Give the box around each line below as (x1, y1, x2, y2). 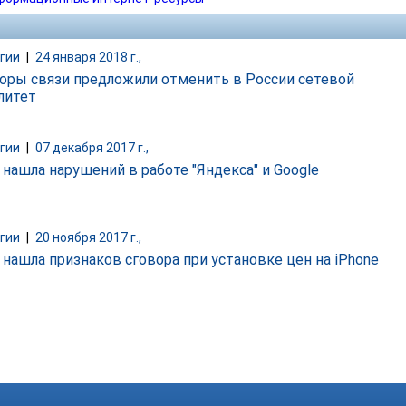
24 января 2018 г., (35, 50, 141, 64)
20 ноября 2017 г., (35, 230, 141, 246)
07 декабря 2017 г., (35, 140, 149, 156)
